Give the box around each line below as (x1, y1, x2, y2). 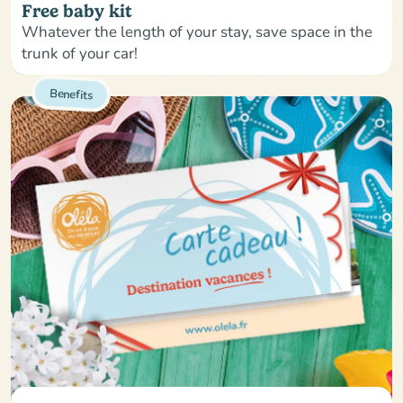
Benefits (49, 84, 94, 103)
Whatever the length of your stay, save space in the (22, 20, 372, 41)
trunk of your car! (22, 41, 138, 63)
